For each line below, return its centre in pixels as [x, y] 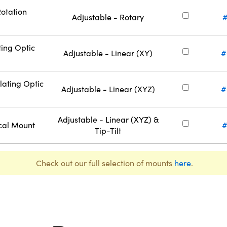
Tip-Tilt [108, 130]
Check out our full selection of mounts [105, 163]
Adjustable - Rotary [108, 17]
